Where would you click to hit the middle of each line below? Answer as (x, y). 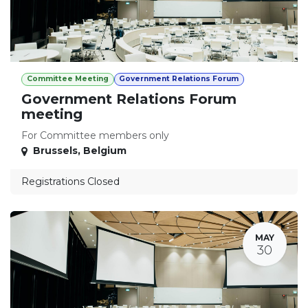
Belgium (105, 151)
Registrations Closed (70, 182)
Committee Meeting (67, 79)
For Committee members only (95, 136)
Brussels (55, 151)
